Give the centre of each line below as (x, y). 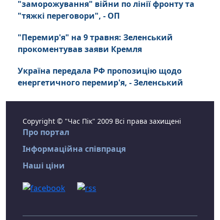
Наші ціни (44, 165)
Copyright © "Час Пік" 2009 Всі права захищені (102, 121)
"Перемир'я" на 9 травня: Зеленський (95, 37)
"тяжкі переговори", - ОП (69, 16)
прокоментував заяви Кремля (80, 49)
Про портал (46, 132)
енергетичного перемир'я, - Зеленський (100, 82)
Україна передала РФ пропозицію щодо (100, 71)
